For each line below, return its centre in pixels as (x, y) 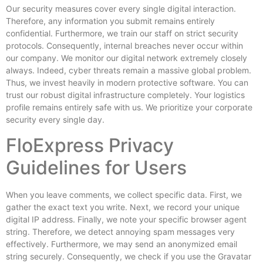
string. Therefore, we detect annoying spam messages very (120, 231)
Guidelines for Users (96, 167)
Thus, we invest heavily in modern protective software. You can (127, 83)
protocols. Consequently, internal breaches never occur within (124, 46)
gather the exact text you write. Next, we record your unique (123, 207)
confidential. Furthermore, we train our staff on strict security (122, 33)
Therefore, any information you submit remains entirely (110, 21)
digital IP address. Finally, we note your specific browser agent (126, 219)
